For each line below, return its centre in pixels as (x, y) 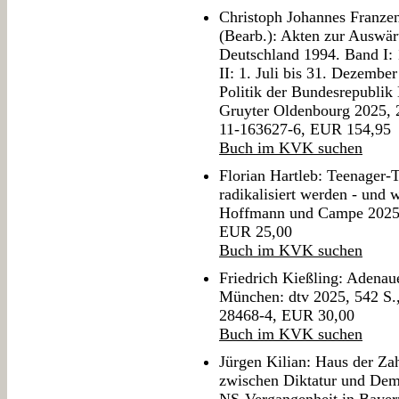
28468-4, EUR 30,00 (287, 316)
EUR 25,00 (256, 232)
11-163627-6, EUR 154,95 (305, 130)
